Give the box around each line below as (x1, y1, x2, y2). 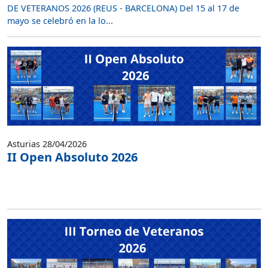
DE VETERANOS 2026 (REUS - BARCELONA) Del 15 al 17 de (7, 2, 239, 14)
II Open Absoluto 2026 (7, 149, 138, 165)
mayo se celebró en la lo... (7, 14, 113, 26)
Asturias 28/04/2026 (7, 138, 87, 150)
